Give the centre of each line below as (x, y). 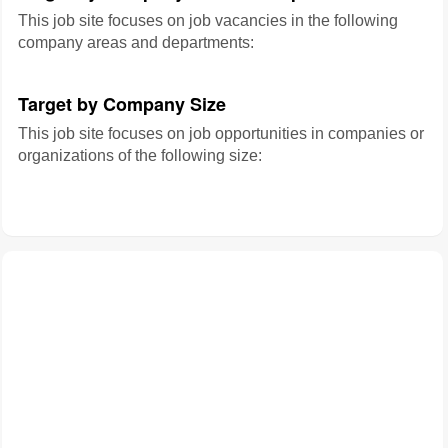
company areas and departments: (136, 42)
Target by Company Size (122, 104)
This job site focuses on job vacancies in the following (208, 20)
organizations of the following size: (140, 155)
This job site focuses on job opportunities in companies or (221, 133)
